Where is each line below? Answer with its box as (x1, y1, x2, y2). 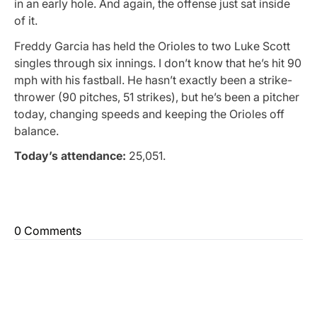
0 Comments (14, 223, 81, 238)
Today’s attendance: (14, 148, 129, 163)
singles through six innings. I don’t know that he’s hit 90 (14, 55, 301, 70)
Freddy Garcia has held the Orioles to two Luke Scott (14, 38, 290, 53)
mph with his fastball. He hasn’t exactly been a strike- (14, 72, 292, 87)
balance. (14, 123, 59, 138)
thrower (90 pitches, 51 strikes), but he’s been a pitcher (14, 89, 299, 104)
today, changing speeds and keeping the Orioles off (14, 106, 284, 121)
